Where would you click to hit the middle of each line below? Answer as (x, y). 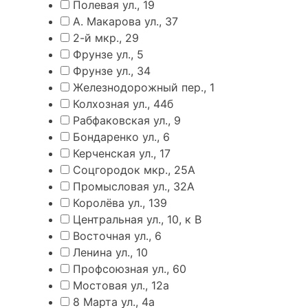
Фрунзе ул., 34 (112, 71)
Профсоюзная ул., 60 (130, 269)
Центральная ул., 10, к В (137, 220)
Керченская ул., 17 (122, 154)
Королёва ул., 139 (120, 203)
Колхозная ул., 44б (123, 104)
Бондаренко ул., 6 (121, 137)
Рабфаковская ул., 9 (127, 121)
